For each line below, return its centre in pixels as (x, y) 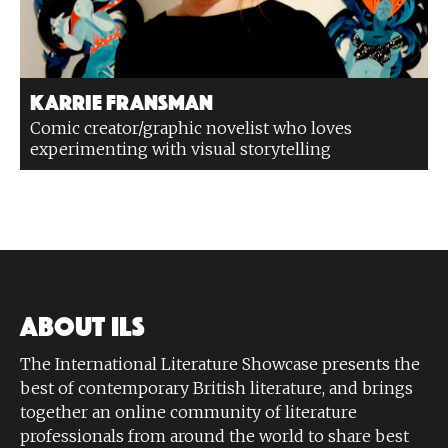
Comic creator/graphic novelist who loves (191, 128)
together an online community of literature (188, 412)
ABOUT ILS (82, 323)
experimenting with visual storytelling (182, 149)
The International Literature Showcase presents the (220, 364)
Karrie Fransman (121, 100)
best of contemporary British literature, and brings (216, 388)
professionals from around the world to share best (214, 436)
